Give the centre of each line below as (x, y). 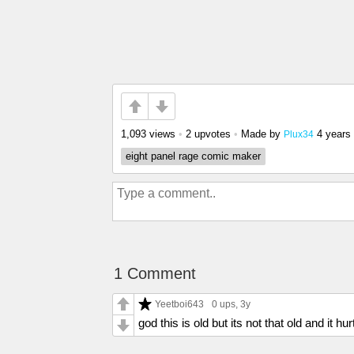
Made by (262, 134)
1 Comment (155, 273)
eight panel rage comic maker (193, 156)
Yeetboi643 (179, 304)
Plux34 (299, 134)
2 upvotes (208, 134)
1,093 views (148, 134)
